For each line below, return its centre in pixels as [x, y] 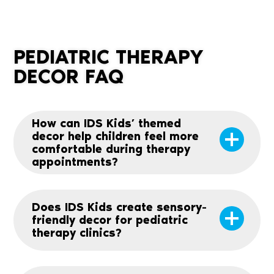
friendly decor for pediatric [110, 220]
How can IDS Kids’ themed [106, 123]
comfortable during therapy [111, 149]
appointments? [75, 161]
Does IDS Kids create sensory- [119, 207]
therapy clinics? [77, 233]
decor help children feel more [115, 136]
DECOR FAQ [68, 76]
